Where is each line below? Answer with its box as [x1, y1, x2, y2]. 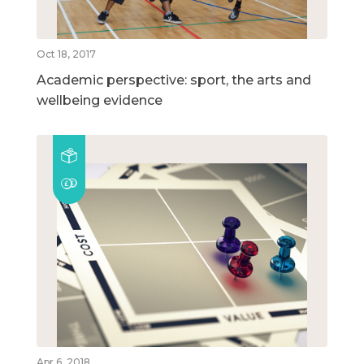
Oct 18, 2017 [37, 48, 96, 61]
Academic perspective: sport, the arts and [37, 72, 311, 89]
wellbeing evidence [37, 93, 162, 109]
